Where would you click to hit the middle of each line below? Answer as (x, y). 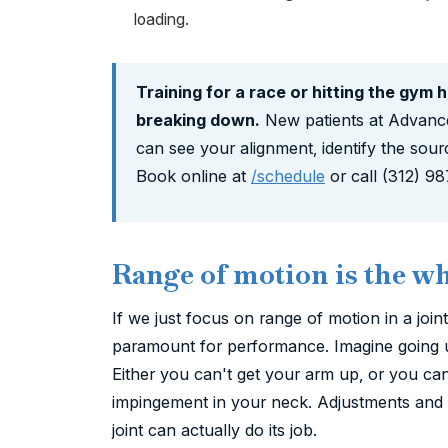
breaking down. (198, 119)
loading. (162, 19)
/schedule (288, 175)
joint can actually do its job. (214, 429)
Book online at (193, 175)
